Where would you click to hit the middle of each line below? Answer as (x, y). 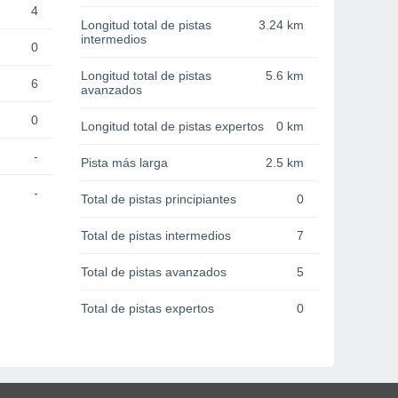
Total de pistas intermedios (156, 236)
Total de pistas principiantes (159, 199)
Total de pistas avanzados (154, 272)
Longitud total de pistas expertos (172, 127)
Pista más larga (124, 163)
